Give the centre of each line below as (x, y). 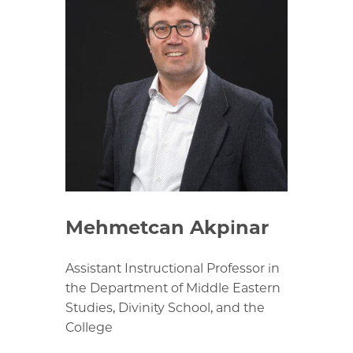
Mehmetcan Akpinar (167, 227)
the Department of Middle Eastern (173, 288)
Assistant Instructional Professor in (173, 268)
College (89, 327)
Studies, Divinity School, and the (165, 307)
